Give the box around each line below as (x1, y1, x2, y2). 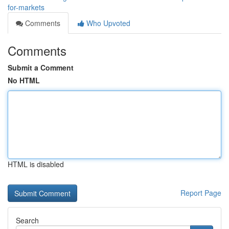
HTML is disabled (8, 159, 64, 169)
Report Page (180, 188, 221, 198)
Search (16, 215, 39, 225)
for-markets (8, 2, 44, 12)
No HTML (8, 75, 40, 85)
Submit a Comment (8, 62, 74, 73)
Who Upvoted (84, 18, 130, 28)
